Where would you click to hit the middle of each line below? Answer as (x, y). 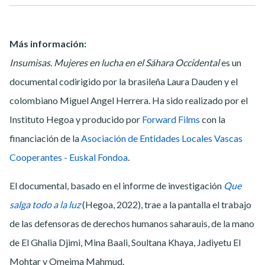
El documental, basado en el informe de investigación (117, 185)
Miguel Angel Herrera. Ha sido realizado (141, 100)
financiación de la (45, 138)
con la (213, 119)
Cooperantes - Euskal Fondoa (69, 157)
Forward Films (171, 119)
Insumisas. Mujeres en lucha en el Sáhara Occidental (115, 62)
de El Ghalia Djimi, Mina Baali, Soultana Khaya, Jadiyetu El (125, 242)
